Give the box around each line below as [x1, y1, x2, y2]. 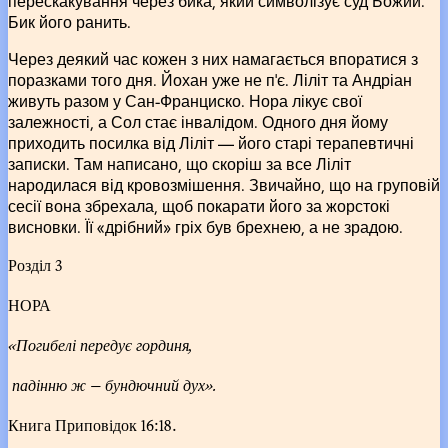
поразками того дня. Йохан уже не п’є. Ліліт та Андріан [8, 68, 412, 90]
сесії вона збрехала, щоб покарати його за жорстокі [8, 194, 390, 216]
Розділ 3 [8, 252, 62, 277]
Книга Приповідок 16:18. [8, 412, 177, 437]
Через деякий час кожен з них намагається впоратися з [8, 47, 418, 69]
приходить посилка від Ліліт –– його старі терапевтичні [8, 131, 414, 153]
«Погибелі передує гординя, [8, 332, 193, 357]
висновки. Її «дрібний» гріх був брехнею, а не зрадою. [8, 215, 403, 237]
